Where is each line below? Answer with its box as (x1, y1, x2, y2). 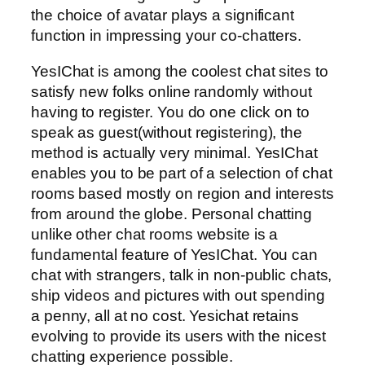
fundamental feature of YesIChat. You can (31, 245, 318, 263)
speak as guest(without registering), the (31, 123, 302, 141)
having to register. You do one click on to (31, 103, 310, 121)
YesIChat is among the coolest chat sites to (31, 62, 328, 80)
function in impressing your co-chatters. (31, 27, 301, 45)
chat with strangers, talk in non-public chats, (31, 266, 332, 284)
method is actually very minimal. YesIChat (31, 143, 318, 161)
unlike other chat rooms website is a (31, 225, 279, 243)
